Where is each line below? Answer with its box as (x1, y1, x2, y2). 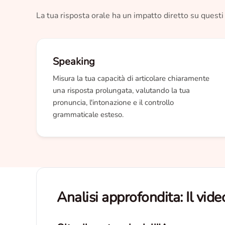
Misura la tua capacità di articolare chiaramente (53, 73, 209, 83)
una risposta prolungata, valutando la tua (53, 85, 190, 95)
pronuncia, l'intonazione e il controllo (53, 97, 174, 107)
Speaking (53, 55, 95, 68)
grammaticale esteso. (53, 109, 124, 120)
